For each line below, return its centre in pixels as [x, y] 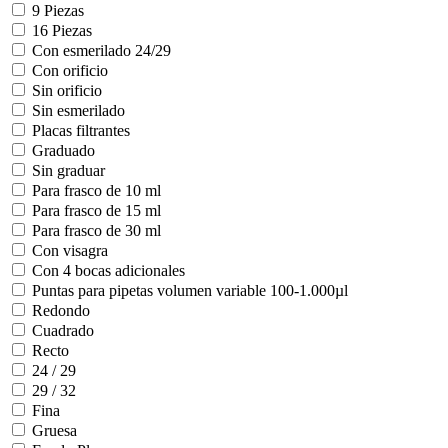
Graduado [63, 151]
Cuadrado [63, 331]
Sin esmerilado [78, 111]
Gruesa [54, 431]
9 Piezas [58, 11]
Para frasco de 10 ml [96, 191]
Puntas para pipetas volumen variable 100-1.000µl [190, 291]
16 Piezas [62, 31]
